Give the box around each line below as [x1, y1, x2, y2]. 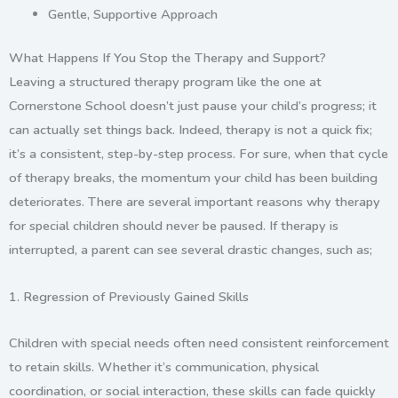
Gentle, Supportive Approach [47, 5, 218, 24]
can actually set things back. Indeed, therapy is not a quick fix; [9, 121, 372, 139]
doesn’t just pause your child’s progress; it [126, 97, 377, 115]
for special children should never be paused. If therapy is [9, 217, 338, 235]
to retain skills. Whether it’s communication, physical [9, 358, 319, 377]
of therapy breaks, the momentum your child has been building [9, 169, 378, 187]
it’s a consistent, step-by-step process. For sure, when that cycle [9, 145, 388, 163]
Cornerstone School [9, 97, 126, 115]
